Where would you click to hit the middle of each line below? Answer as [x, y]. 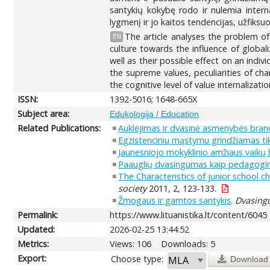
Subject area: [44, 113]
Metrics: [33, 243]
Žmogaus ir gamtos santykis [175, 200]
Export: [32, 258]
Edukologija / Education [155, 114]
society [133, 188]
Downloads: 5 [188, 243]
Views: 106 [131, 243]
